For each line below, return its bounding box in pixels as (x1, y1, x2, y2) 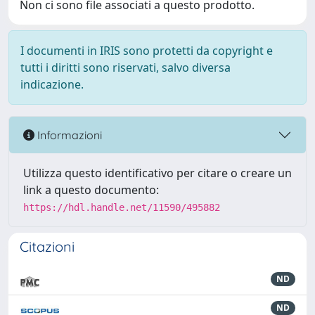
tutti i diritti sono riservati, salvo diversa (20, 60, 231, 75)
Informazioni (34, 127, 102, 142)
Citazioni (20, 238, 75, 255)
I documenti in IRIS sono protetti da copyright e (20, 43, 273, 58)
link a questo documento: (23, 182, 159, 198)
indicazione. (20, 77, 84, 92)
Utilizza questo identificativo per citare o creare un (23, 165, 292, 181)
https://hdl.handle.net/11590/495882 (23, 202, 220, 213)
